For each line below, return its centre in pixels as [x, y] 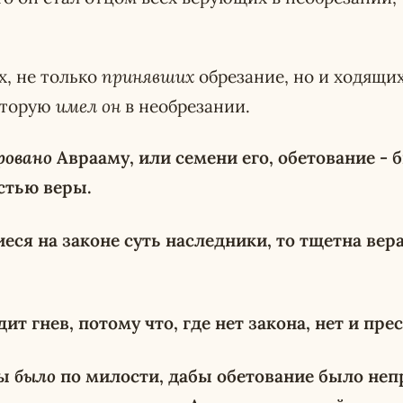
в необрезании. [185, 106]
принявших [148, 76]
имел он [88, 106]
